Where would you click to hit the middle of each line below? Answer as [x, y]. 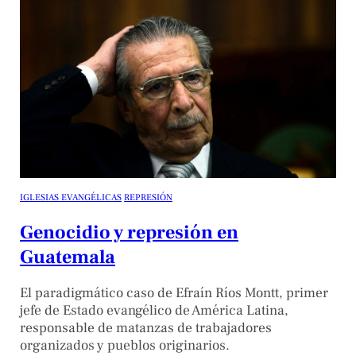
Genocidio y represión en [129, 232]
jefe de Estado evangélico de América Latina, [154, 311]
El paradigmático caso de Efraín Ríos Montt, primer [174, 293]
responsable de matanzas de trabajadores [146, 328]
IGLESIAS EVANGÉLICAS [71, 197]
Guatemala [68, 257]
